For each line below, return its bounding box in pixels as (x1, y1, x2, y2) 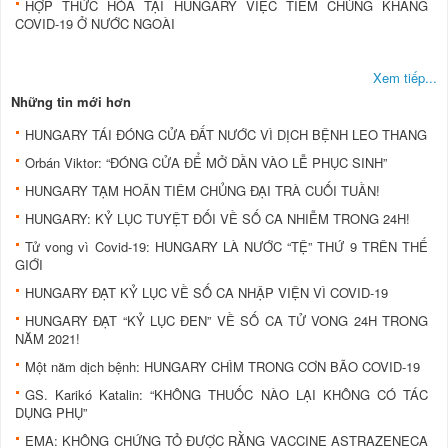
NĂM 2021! (15, 328, 80, 348)
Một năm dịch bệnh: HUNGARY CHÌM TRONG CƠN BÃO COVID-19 (25, 356, 420, 376)
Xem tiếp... (373, 67, 437, 87)
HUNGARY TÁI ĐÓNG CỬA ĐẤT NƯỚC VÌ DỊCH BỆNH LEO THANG (25, 124, 427, 144)
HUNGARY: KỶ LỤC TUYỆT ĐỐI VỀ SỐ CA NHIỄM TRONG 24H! (25, 208, 410, 228)
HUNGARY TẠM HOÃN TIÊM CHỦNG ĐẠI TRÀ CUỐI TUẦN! (25, 180, 380, 200)
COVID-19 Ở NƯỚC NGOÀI (15, 13, 175, 33)
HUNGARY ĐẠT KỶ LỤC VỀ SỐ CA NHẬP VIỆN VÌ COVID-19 (25, 282, 388, 302)
